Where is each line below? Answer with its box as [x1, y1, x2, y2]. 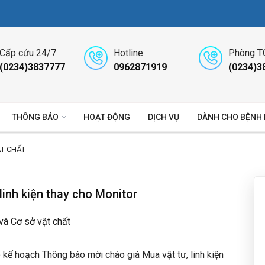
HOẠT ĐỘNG [83, 112, 130, 122]
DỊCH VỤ [148, 112, 179, 122]
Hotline [114, 47, 144, 59]
